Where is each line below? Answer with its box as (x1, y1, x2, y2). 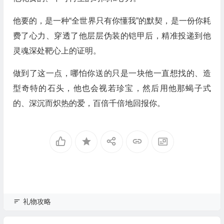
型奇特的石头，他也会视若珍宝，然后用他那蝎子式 (12, 84, 211, 92)
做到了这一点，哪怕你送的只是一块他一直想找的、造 (12, 69, 211, 77)
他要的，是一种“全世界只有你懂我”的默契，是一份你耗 (12, 16, 211, 25)
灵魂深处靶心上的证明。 (12, 46, 101, 55)
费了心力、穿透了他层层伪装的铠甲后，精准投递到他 (12, 31, 211, 40)
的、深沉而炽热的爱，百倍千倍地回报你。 (12, 99, 165, 107)
